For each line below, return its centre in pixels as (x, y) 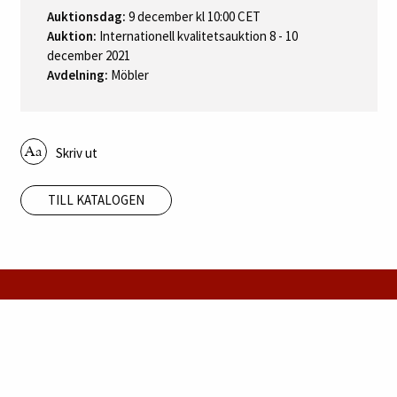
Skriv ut (76, 153)
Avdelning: (77, 75)
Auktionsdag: (86, 17)
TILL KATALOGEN (96, 199)
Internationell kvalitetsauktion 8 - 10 (197, 36)
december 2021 (88, 56)
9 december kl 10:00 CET (193, 17)
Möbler (128, 75)
